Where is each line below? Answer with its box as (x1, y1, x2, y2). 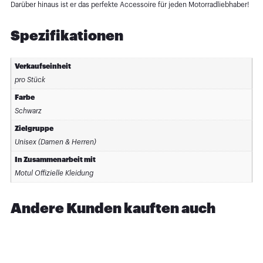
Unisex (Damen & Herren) (14, 138, 96, 146)
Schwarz (14, 107, 42, 114)
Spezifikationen (10, 29, 123, 43)
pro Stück (14, 76, 45, 83)
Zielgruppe (14, 124, 53, 132)
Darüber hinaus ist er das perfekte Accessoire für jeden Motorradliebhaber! (10, 1, 249, 9)
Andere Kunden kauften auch (10, 201, 215, 215)
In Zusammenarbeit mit (14, 156, 96, 163)
